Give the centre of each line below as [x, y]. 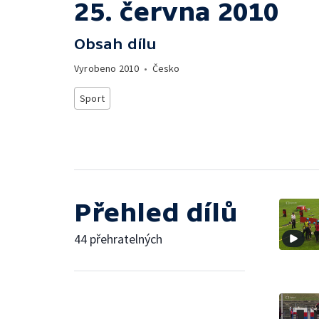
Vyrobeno [96, 68]
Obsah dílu [115, 44]
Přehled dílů [156, 212]
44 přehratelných [118, 239]
